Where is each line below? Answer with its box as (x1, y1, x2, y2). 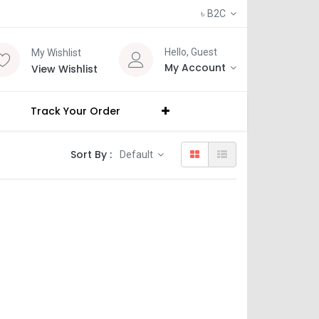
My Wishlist (31, 46, 81, 58)
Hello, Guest (164, 46, 217, 58)
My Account (164, 60, 226, 75)
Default (119, 149, 155, 161)
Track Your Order (31, 104, 121, 119)
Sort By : (70, 147, 112, 162)
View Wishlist (31, 61, 98, 76)
